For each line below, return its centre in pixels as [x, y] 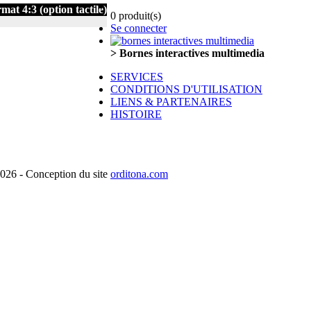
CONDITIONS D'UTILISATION [186, 89]
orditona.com [139, 174]
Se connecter [138, 28]
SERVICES [137, 77]
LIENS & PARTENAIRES [171, 102]
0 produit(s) [136, 16]
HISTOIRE [136, 114]
